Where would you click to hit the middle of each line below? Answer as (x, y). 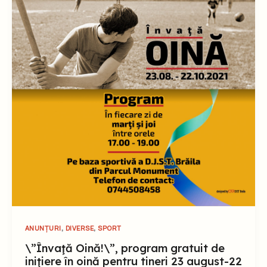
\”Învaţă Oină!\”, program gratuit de (125, 249)
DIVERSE (80, 228)
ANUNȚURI (43, 228)
